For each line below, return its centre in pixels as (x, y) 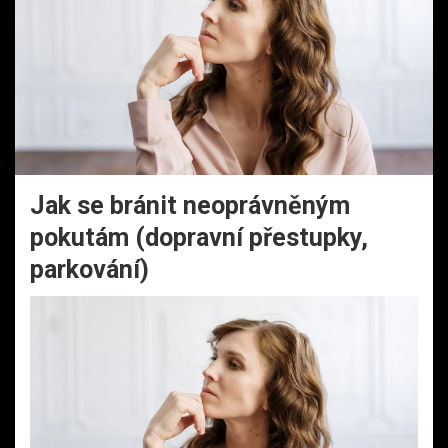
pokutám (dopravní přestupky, (199, 237)
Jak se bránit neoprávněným (190, 205)
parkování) (89, 269)
